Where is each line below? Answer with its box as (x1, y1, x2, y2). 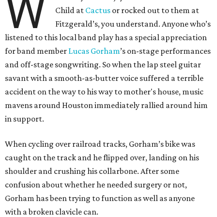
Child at (55, 5, 86, 15)
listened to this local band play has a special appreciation (5, 32, 207, 43)
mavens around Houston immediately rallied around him (5, 100, 208, 110)
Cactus (85, 5, 111, 15)
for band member (5, 46, 68, 56)
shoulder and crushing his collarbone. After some (5, 166, 179, 176)
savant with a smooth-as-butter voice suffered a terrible (5, 73, 203, 83)
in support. (5, 114, 44, 124)
